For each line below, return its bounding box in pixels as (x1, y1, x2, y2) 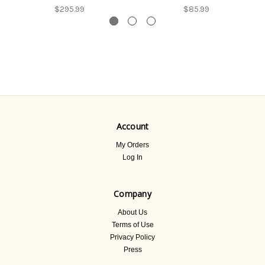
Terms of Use (111, 220, 154, 229)
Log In (122, 153, 143, 161)
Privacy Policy (110, 232, 155, 241)
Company (114, 188, 151, 199)
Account (116, 120, 149, 132)
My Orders (116, 140, 149, 149)
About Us (118, 208, 147, 216)
